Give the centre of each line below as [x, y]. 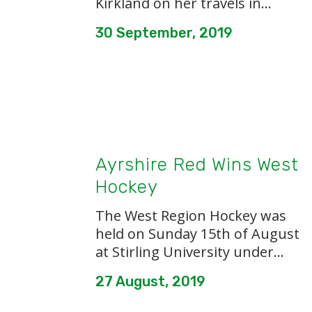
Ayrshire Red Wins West [197, 165]
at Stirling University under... [190, 252]
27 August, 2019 [150, 281]
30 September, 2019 [164, 32]
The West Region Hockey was [191, 216]
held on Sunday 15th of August [197, 234]
